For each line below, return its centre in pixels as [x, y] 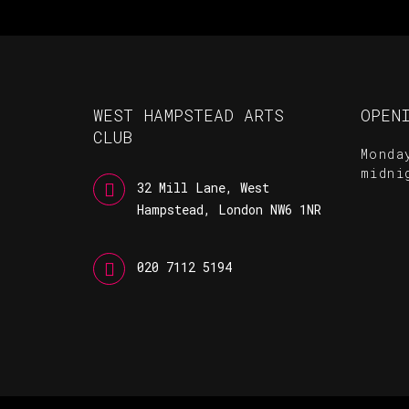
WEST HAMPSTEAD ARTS [189, 115]
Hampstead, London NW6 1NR [229, 210]
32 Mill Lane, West [203, 188]
